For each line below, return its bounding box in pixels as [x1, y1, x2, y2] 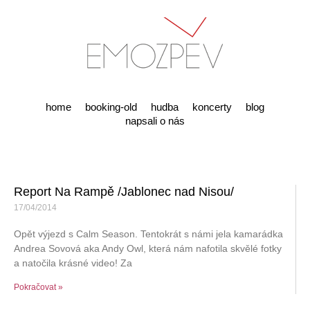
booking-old [85, 101, 137, 113]
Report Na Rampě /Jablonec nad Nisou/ [14, 185, 234, 199]
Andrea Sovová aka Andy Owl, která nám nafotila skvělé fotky [14, 243, 282, 254]
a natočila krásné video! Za [14, 257, 132, 268]
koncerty [192, 101, 232, 113]
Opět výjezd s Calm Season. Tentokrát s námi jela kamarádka [14, 228, 283, 239]
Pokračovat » [14, 282, 63, 292]
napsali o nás [125, 115, 185, 127]
